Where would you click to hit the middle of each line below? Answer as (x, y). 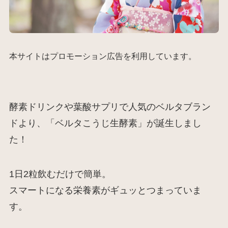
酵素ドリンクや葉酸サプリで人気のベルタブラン (110, 107)
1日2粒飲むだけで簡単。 (60, 174)
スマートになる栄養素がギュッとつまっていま (105, 191)
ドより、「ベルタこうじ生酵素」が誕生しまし (105, 123)
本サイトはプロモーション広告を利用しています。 (103, 56)
